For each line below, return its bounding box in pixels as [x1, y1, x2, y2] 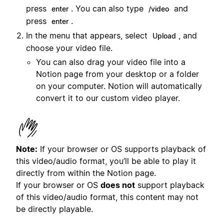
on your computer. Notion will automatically [36, 81, 202, 91]
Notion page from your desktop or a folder [36, 69, 199, 79]
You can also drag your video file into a [36, 57, 185, 67]
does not [100, 180, 135, 190]
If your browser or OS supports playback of [37, 144, 206, 154]
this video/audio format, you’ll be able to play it [16, 156, 196, 166]
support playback [135, 180, 204, 190]
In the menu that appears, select [26, 30, 150, 41]
